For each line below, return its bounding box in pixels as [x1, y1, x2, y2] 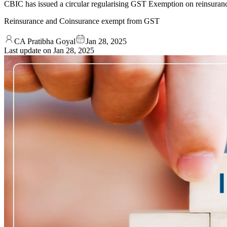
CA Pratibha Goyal [14, 36, 75, 46]
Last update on [4, 46, 53, 55]
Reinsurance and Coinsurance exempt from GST [4, 16, 160, 25]
